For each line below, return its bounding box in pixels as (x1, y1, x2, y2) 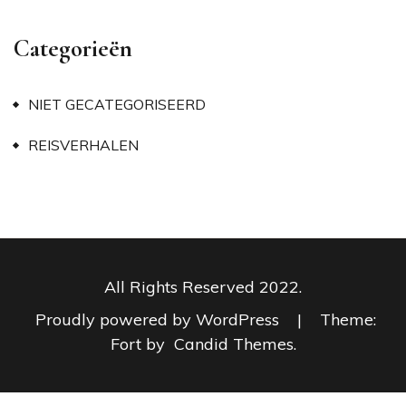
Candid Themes (173, 333, 294, 354)
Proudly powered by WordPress (34, 308, 284, 330)
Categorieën (14, 33, 132, 63)
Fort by (110, 333, 169, 354)
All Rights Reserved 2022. (104, 275, 302, 297)
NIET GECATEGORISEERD (28, 94, 206, 113)
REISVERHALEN (28, 135, 139, 154)
